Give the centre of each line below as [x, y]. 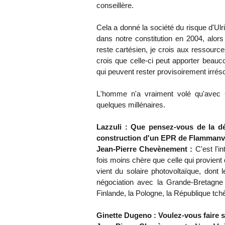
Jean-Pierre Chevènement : [146, 149]
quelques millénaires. [131, 105]
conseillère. [115, 6]
